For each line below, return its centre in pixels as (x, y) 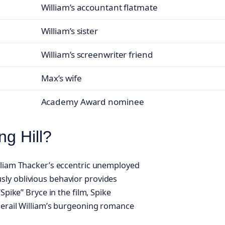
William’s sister (69, 31)
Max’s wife (61, 78)
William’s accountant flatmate (99, 8)
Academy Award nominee (92, 102)
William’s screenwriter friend (97, 55)
